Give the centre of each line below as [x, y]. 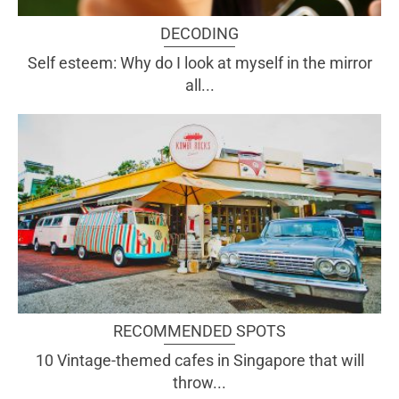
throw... [199, 382]
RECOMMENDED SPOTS [199, 330]
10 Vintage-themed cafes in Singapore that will [199, 360]
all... [199, 85]
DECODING [199, 34]
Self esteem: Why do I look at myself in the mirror [199, 63]
